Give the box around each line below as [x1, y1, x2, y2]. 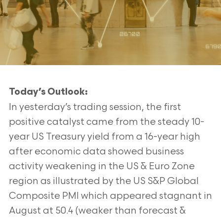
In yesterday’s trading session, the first [8, 102, 181, 113]
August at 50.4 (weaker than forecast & [8, 205, 186, 217]
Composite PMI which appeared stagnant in [8, 190, 212, 202]
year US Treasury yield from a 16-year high [8, 131, 200, 143]
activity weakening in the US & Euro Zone [8, 161, 195, 172]
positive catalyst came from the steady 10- [8, 116, 204, 128]
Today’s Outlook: [8, 88, 88, 97]
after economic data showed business [8, 146, 184, 157]
